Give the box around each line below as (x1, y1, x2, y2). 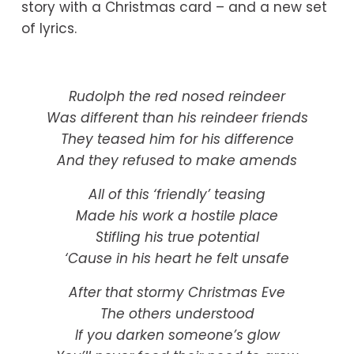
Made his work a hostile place (76, 206, 278, 226)
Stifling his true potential (95, 228, 259, 247)
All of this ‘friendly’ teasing (88, 185, 265, 205)
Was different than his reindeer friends (46, 108, 308, 128)
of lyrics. (21, 19, 77, 39)
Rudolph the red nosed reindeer (69, 87, 285, 107)
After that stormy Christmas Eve (69, 283, 285, 303)
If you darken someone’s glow (74, 326, 280, 345)
